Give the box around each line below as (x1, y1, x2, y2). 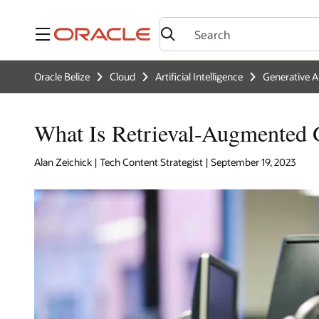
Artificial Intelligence (155, 70, 243, 83)
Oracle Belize (34, 70, 90, 83)
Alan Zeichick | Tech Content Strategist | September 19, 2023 (34, 155, 296, 169)
